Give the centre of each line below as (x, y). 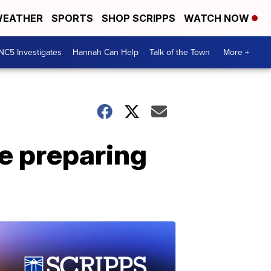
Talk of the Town (180, 52)
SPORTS (72, 18)
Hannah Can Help (106, 52)
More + (236, 52)
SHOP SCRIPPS (139, 18)
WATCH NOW (218, 18)
